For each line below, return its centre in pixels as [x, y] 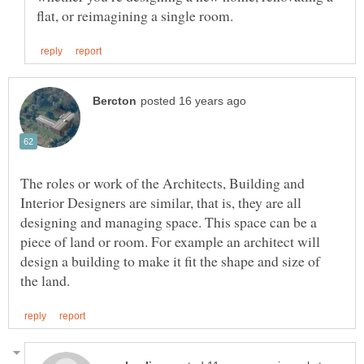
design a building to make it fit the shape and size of [170, 260]
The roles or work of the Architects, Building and [162, 182]
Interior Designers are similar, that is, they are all [161, 202]
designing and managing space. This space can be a [169, 221]
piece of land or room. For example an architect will [170, 241]
